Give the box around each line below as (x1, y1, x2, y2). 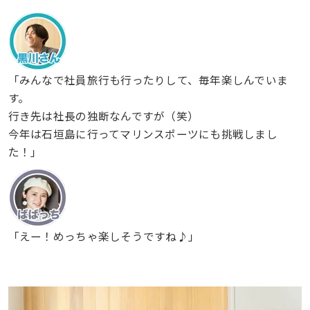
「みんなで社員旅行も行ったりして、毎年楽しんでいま (8, 72, 289, 88)
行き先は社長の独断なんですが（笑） (8, 108, 199, 124)
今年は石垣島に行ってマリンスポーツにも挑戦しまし (8, 126, 277, 142)
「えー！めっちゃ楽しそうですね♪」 (8, 228, 200, 244)
